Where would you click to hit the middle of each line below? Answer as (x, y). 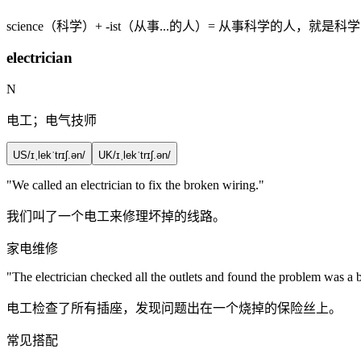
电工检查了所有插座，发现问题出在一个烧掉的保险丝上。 (174, 309)
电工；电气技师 (52, 121)
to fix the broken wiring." (198, 185)
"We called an (44, 185)
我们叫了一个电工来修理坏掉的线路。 (116, 217)
